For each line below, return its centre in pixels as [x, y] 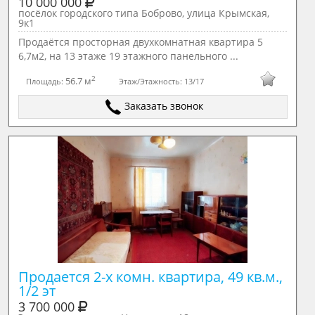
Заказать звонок [164, 106]
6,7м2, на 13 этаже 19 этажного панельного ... [128, 56]
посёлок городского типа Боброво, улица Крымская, [143, 13]
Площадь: [46, 81]
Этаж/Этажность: [151, 81]
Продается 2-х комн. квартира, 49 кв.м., [150, 277]
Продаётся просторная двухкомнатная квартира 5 [140, 42]
